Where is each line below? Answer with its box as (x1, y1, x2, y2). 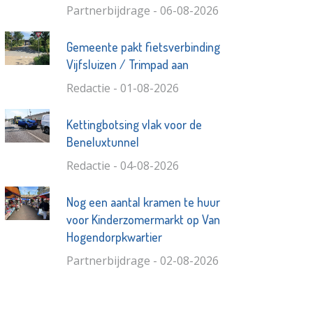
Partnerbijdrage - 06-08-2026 (66, 2, 219, 18)
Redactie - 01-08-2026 (66, 80, 179, 96)
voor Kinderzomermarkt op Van (66, 211, 220, 227)
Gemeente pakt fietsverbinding (66, 38, 220, 54)
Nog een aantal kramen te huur (66, 194, 220, 210)
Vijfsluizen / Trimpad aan (66, 56, 189, 72)
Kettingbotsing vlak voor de (66, 116, 202, 132)
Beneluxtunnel (66, 133, 139, 150)
